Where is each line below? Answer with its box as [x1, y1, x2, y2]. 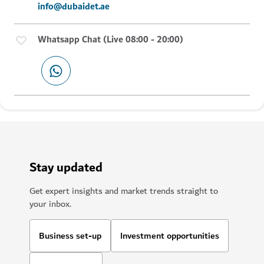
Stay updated [29, 157, 103, 179]
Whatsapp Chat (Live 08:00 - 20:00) [38, 32, 183, 48]
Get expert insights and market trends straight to [29, 183, 218, 199]
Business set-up [39, 228, 101, 243]
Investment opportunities [120, 228, 219, 243]
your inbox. [29, 196, 71, 212]
